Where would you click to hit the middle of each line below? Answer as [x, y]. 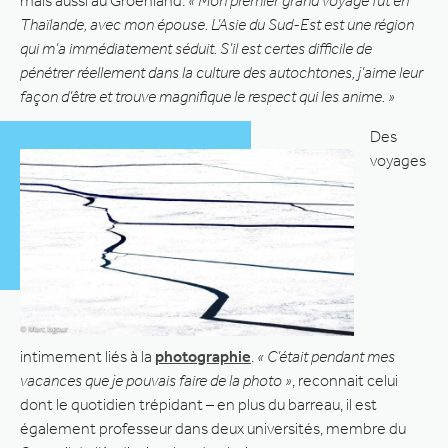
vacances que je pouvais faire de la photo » [156, 380]
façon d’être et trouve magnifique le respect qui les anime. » [207, 96]
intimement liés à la [87, 356]
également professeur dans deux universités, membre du [213, 428]
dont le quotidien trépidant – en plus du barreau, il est [198, 404]
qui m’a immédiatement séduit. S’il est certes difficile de [196, 48]
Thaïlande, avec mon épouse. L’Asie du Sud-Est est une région [217, 24]
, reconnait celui [345, 380]
